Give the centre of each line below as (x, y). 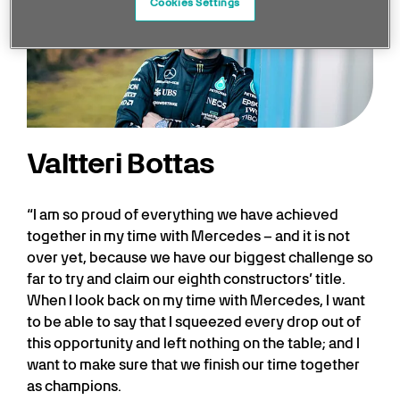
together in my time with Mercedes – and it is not (188, 237)
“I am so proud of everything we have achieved (183, 215)
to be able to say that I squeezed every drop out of (194, 322)
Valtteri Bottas (121, 163)
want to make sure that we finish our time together (193, 365)
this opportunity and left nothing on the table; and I (193, 344)
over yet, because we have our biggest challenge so (200, 258)
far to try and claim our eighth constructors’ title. (186, 279)
